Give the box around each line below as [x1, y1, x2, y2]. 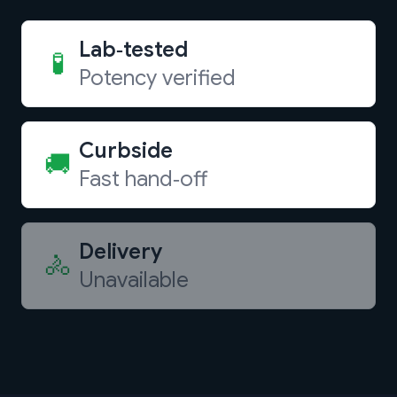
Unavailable [79, 267, 189, 293]
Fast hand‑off [79, 166, 207, 192]
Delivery [79, 238, 162, 265]
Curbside [79, 137, 173, 164]
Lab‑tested [79, 36, 188, 63]
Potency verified [79, 65, 236, 91]
